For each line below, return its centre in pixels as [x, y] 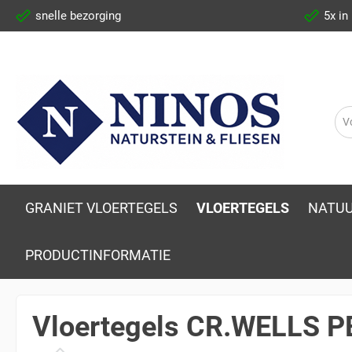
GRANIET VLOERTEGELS [101, 208]
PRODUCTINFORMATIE [98, 255]
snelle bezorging [78, 16]
